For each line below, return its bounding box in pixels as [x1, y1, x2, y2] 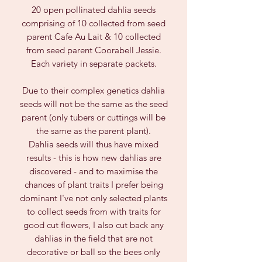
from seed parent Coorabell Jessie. [26, 44, 161, 56]
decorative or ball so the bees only [27, 246, 160, 257]
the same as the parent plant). [36, 125, 151, 136]
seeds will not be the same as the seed [19, 98, 168, 109]
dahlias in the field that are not [35, 233, 153, 244]
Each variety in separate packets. [30, 58, 157, 69]
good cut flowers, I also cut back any [23, 219, 164, 230]
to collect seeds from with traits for [26, 206, 161, 217]
